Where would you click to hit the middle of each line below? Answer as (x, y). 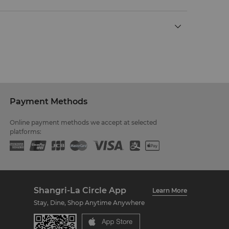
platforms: (26, 132)
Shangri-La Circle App (80, 190)
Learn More (170, 190)
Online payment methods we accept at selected (84, 122)
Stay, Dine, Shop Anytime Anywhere (89, 203)
